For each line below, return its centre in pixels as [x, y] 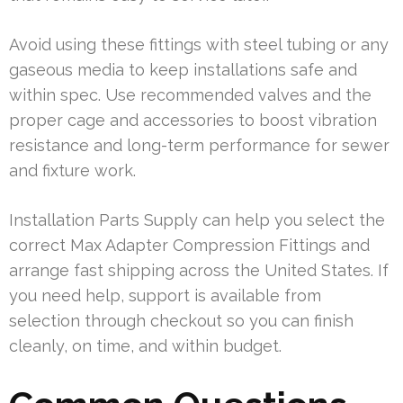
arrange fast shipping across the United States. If [199, 271]
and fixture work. [72, 171]
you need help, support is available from [165, 296]
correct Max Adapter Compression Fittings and [189, 246]
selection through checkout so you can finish [181, 321]
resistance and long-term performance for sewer [199, 146]
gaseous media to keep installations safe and [183, 70]
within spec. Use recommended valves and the [190, 95]
